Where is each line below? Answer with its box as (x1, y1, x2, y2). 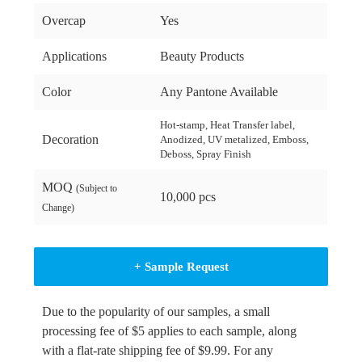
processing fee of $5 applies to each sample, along (42, 324, 297, 339)
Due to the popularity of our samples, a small (42, 305, 271, 319)
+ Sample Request (133, 260, 229, 274)
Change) (42, 202, 75, 214)
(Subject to (76, 183, 118, 195)
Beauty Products (160, 49, 245, 64)
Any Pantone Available (160, 85, 279, 99)
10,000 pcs (160, 190, 217, 204)
